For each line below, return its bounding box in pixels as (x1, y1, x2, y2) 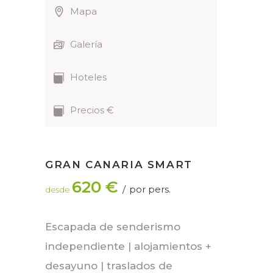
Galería (70, 38, 102, 51)
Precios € (70, 104, 114, 116)
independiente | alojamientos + (45, 240, 211, 253)
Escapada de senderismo (45, 221, 180, 233)
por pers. (127, 183, 171, 196)
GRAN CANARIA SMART (45, 158, 193, 171)
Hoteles (70, 71, 107, 83)
